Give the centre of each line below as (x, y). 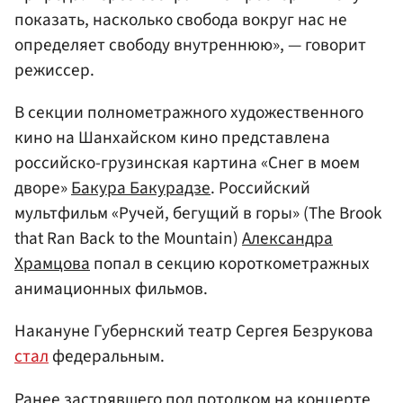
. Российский (260, 188)
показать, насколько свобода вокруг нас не (181, 20)
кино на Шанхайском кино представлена (172, 138)
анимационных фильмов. (111, 289)
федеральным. (107, 357)
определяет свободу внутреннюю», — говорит (190, 45)
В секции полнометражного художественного (189, 113)
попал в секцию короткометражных (230, 264)
